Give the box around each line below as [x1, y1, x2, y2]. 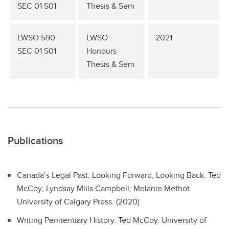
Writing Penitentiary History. [17, 214, 118, 226]
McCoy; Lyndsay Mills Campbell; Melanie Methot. [17, 182, 192, 194]
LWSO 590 [17, 32, 55, 43]
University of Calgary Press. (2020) [17, 196, 140, 208]
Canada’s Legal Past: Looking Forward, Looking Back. [17, 169, 208, 181]
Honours [86, 45, 117, 57]
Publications [8, 133, 63, 148]
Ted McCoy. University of [118, 214, 207, 226]
